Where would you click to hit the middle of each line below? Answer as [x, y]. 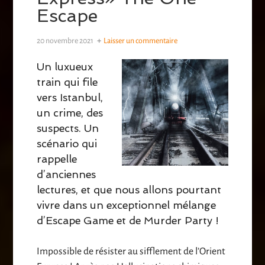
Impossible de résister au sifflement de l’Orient [131, 252]
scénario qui [67, 144]
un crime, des [70, 113]
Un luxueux [65, 67]
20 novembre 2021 [65, 41]
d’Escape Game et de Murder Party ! [128, 221]
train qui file [67, 82]
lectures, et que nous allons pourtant [129, 190]
